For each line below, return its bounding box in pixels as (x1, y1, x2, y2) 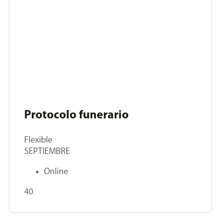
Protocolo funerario (24, 109, 129, 121)
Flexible (24, 135, 52, 145)
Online (44, 167, 68, 177)
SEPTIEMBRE (24, 147, 70, 156)
